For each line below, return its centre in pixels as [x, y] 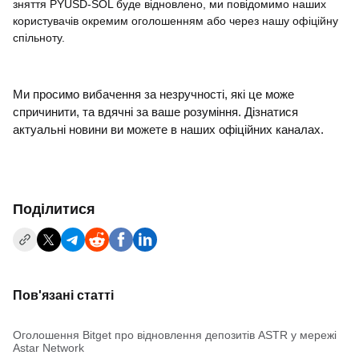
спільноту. [39, 38]
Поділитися [54, 209]
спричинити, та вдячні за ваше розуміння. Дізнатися [155, 112]
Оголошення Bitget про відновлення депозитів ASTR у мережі [175, 335]
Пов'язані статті [63, 295]
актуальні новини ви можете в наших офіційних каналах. [168, 130]
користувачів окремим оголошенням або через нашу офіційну [175, 21]
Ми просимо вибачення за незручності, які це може [153, 95]
